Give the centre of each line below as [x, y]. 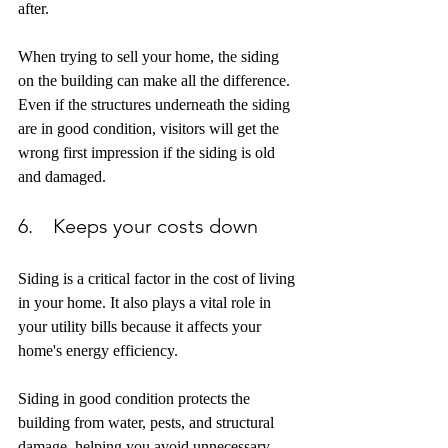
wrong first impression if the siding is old [148, 153]
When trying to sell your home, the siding [150, 57]
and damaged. [62, 177]
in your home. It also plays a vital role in [146, 303]
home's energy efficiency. [100, 351]
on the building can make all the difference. [156, 81]
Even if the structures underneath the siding [156, 105]
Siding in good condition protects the [136, 399]
